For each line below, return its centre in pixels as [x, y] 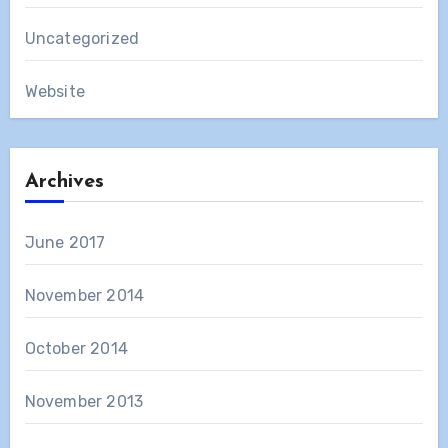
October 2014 [76, 348]
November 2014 [84, 295]
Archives [64, 181]
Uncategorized [82, 38]
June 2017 [65, 242]
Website [54, 91]
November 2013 [84, 401]
